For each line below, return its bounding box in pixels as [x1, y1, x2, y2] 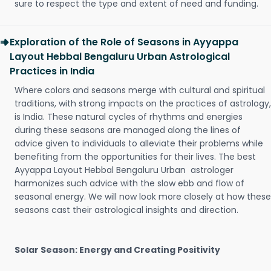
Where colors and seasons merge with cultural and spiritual [15, 84, 265, 96]
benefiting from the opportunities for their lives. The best [15, 151, 258, 163]
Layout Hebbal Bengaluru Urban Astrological [10, 50, 230, 64]
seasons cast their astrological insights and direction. [15, 204, 238, 216]
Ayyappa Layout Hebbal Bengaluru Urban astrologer [15, 164, 233, 176]
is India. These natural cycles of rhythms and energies [15, 111, 243, 123]
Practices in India [10, 64, 94, 78]
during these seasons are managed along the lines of [15, 124, 241, 136]
